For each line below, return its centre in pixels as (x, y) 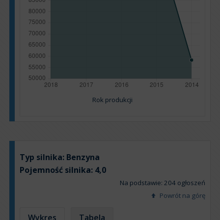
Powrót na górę (182, 196)
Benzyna (83, 157)
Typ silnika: (43, 157)
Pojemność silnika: (57, 170)
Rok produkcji (112, 100)
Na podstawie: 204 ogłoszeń (163, 183)
